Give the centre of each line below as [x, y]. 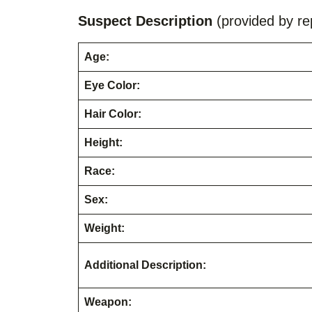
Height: [103, 142]
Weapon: [108, 302]
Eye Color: [112, 85]
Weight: [104, 228]
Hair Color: [113, 114]
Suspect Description [145, 21]
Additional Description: [145, 265]
